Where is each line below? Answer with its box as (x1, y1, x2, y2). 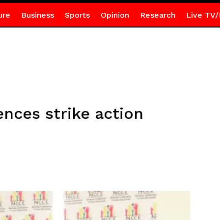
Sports (64, 10, 90, 20)
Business (21, 10, 54, 20)
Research (139, 10, 175, 20)
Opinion (100, 10, 129, 20)
